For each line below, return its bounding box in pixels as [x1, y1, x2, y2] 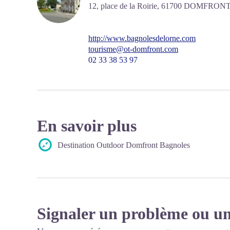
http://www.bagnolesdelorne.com [88, 34, 196, 43]
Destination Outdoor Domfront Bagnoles [57, 140, 190, 149]
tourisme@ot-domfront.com [88, 45, 178, 53]
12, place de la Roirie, [88, 1, 161, 10]
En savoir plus [37, 117, 137, 135]
